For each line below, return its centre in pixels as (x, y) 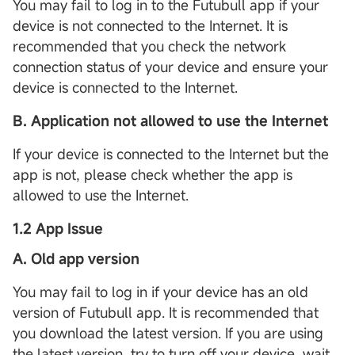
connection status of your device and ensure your (170, 67)
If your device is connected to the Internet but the (171, 154)
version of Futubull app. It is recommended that (166, 313)
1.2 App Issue (58, 229)
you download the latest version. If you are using (168, 333)
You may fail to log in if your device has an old (160, 292)
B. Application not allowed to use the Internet (170, 121)
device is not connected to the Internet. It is (150, 26)
